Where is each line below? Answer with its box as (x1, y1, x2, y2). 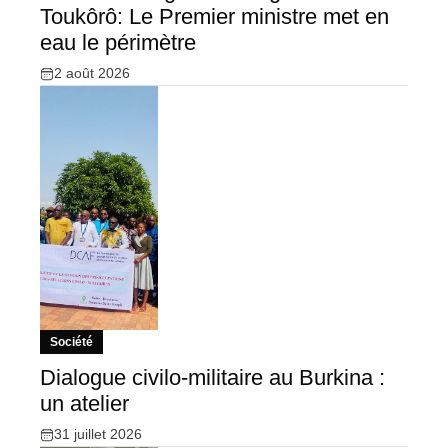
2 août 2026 (54, 65, 130, 82)
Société (50, 335, 93, 350)
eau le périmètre (40, 30, 196, 56)
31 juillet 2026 (54, 426, 142, 443)
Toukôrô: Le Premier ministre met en (40, 4, 389, 30)
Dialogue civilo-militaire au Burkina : (40, 365, 385, 391)
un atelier (40, 391, 129, 417)
